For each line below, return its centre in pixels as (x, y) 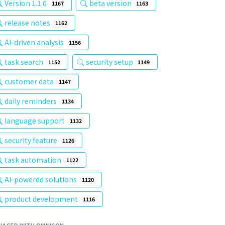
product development (42, 199)
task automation (34, 160)
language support (35, 121)
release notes (28, 23)
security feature (32, 140)
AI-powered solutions (41, 179)
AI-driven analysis (35, 42)
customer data (30, 81)
